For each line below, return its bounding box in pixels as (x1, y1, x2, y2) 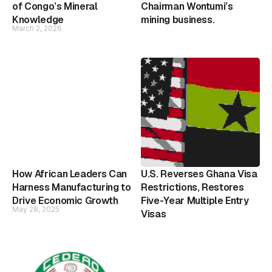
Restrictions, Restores (141, 180, 244, 194)
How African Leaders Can (12, 167, 127, 180)
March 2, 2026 (12, 23, 62, 33)
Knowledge (12, 13, 64, 26)
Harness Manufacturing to (12, 180, 131, 194)
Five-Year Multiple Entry (141, 194, 249, 207)
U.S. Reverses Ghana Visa (141, 167, 257, 180)
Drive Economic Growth (12, 194, 118, 207)
